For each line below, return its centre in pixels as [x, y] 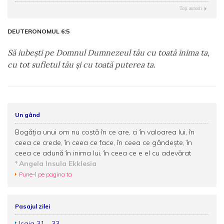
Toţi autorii [191, 8]
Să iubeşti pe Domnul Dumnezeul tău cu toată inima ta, [108, 52]
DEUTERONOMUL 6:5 [38, 31]
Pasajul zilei [32, 206]
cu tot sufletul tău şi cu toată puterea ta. [81, 64]
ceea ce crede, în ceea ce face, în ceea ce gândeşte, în [103, 142]
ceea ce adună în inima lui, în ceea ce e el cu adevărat [103, 153]
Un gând [27, 115]
